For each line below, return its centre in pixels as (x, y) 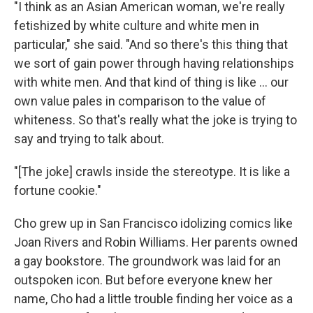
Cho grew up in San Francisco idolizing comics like (153, 223)
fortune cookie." (58, 190)
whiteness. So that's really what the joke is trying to (155, 120)
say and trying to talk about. (89, 139)
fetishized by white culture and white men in (137, 26)
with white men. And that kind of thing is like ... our (151, 82)
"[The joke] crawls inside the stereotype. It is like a (152, 172)
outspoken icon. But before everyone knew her (143, 280)
